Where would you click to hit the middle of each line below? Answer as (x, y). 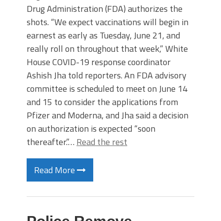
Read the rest (102, 142)
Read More (55, 170)
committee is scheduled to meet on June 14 (107, 89)
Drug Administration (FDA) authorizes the (105, 9)
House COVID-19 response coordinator (99, 62)
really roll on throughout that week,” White (107, 49)
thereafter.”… (52, 142)
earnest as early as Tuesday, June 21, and (103, 35)
